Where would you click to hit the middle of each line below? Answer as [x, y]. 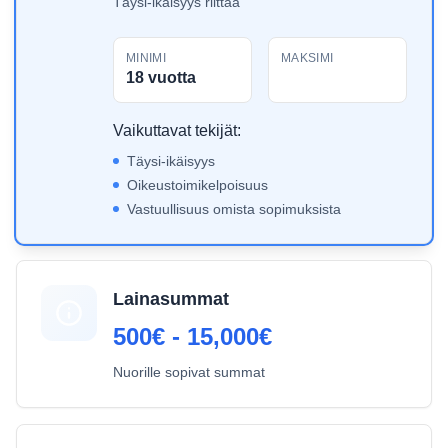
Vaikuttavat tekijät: [177, 130]
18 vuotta [161, 77]
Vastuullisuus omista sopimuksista [234, 209]
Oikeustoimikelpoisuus [197, 185]
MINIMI [146, 58]
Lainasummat [171, 299]
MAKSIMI [307, 58]
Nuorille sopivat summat [189, 372]
